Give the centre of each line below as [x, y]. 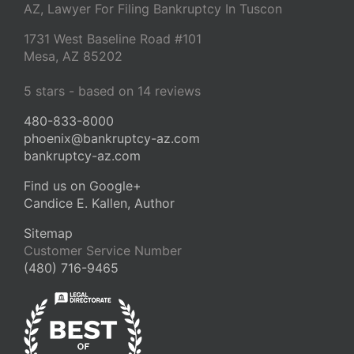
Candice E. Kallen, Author [99, 203]
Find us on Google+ [83, 186]
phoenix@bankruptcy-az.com [112, 139]
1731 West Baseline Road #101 [113, 39]
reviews [176, 91]
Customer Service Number [103, 251]
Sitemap [48, 233]
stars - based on [85, 91]
